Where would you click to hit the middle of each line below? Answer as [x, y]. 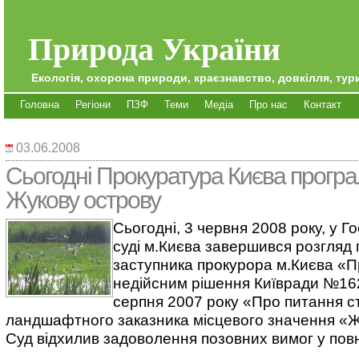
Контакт [323, 105]
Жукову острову [83, 200]
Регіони [93, 105]
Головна [40, 105]
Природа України [154, 48]
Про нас [268, 105]
